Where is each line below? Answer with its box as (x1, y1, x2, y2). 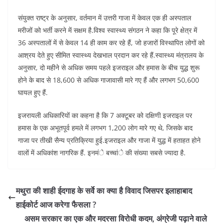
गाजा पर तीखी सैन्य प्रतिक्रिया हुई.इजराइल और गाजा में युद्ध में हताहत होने (18, 135, 201, 145)
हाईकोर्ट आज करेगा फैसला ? (16, 199, 96, 211)
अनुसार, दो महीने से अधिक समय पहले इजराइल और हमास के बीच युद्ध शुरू (18, 63, 200, 73)
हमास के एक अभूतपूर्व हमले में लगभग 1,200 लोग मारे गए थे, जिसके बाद (18, 123, 193, 133)
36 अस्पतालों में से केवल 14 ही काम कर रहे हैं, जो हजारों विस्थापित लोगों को (18, 38, 205, 48)
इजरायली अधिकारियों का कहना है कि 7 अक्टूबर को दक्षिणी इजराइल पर (18, 111, 192, 120)
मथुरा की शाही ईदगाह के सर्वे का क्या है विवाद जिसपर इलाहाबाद (16, 185, 192, 197)
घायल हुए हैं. (18, 88, 48, 98)
